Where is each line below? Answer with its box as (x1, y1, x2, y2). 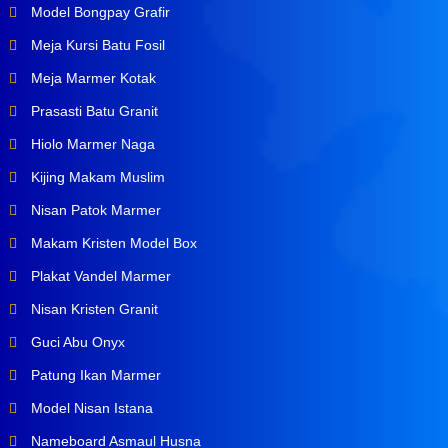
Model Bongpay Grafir (26, 4, 170, 21)
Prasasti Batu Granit (26, 103, 158, 120)
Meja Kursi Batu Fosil (26, 37, 165, 54)
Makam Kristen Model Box (26, 235, 197, 252)
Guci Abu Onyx (26, 334, 125, 351)
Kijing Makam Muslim (26, 169, 165, 186)
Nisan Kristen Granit (26, 301, 158, 318)
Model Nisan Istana (26, 400, 153, 417)
